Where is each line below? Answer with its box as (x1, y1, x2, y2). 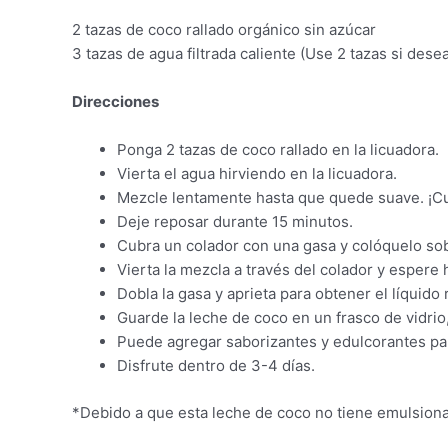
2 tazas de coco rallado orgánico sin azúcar (72, 20, 376, 40)
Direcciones (72, 92, 159, 112)
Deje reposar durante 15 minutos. (117, 212, 353, 232)
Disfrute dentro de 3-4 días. (117, 356, 315, 376)
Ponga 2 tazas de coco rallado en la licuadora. (117, 140, 439, 160)
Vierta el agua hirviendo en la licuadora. (117, 164, 397, 184)
